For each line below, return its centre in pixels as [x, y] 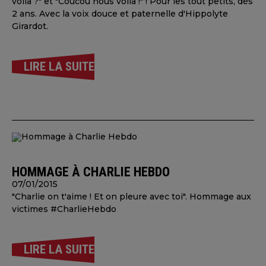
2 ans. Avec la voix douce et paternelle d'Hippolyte [120, 14]
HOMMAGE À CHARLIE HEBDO [91, 172]
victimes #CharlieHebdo [64, 209]
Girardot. [30, 26]
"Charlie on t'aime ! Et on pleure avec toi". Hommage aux [132, 197]
